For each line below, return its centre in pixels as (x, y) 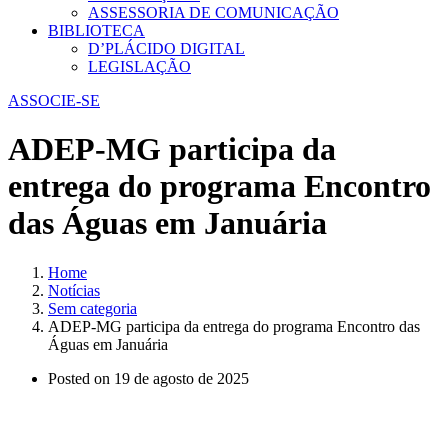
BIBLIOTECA (96, 30)
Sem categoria (92, 308)
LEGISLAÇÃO (139, 66)
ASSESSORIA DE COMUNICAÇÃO (213, 12)
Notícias (74, 290)
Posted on (81, 378)
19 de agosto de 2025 (181, 378)
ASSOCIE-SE (54, 100)
